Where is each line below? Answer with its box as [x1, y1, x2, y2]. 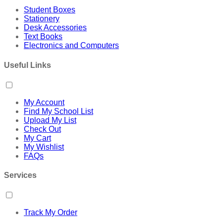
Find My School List [24, 107, 93, 115]
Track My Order [24, 208, 77, 217]
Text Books [24, 32, 62, 41]
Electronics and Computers [24, 41, 119, 50]
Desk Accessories [24, 23, 87, 32]
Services [4, 171, 37, 180]
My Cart [24, 133, 51, 142]
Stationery [24, 14, 59, 23]
